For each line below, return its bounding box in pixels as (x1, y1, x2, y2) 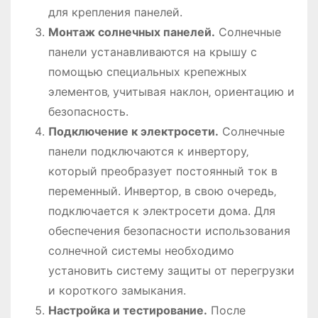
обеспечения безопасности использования (48, 223, 290, 238)
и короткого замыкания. (48, 283, 186, 297)
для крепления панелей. (48, 4, 182, 19)
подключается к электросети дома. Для (48, 203, 275, 218)
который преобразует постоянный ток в (48, 163, 278, 178)
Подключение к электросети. (48, 124, 219, 138)
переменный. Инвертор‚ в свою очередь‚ (48, 183, 276, 198)
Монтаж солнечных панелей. (48, 24, 215, 39)
